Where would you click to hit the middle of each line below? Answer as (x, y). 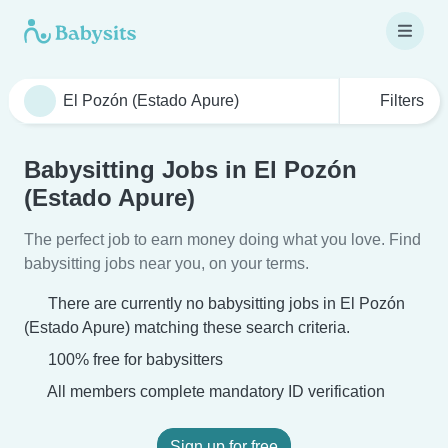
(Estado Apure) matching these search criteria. (187, 327)
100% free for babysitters (133, 359)
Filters (400, 100)
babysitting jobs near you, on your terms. (166, 263)
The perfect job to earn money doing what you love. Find (222, 239)
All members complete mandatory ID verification (214, 391)
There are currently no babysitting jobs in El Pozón (226, 303)
